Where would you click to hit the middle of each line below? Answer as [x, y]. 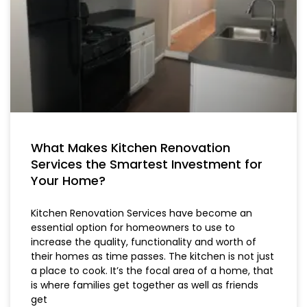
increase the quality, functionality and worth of [144, 242]
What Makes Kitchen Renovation [131, 148]
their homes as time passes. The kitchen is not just [152, 257]
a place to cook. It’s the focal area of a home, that [152, 271]
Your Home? [68, 181]
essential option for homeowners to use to [133, 228]
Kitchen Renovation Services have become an [142, 213]
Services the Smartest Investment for [147, 164]
